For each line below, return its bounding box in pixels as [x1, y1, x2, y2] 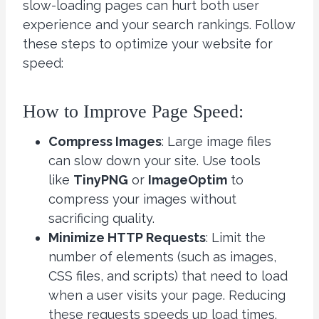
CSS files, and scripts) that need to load [48, 268, 288, 284]
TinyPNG [73, 172, 128, 188]
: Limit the [206, 230, 266, 246]
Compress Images [48, 134, 162, 150]
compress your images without [48, 192, 236, 207]
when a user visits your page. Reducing [48, 288, 286, 303]
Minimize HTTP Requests [48, 230, 206, 246]
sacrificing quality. [48, 211, 155, 226]
